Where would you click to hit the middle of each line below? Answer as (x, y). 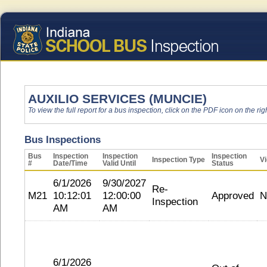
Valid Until (119, 163)
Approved (233, 195)
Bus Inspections (63, 139)
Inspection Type (178, 160)
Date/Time (70, 163)
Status (223, 163)
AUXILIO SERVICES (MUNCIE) (117, 99)
